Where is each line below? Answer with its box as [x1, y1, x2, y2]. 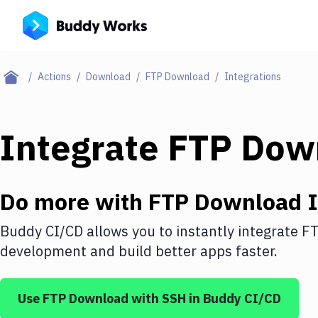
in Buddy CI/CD [186, 290, 281, 307]
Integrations [224, 70, 281, 83]
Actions [38, 70, 71, 83]
